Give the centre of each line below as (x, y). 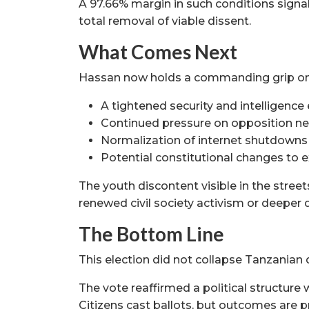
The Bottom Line (151, 234)
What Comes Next (158, 52)
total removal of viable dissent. (165, 21)
